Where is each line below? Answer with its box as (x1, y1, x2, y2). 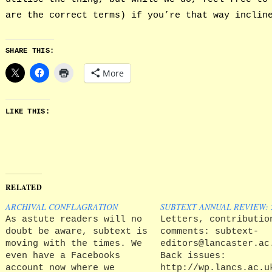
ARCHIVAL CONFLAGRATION (5, 201, 118, 213)
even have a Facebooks (5, 250, 120, 262)
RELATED (5, 182, 42, 193)
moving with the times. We (5, 238, 142, 250)
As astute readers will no (5, 214, 142, 225)
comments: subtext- (160, 226, 259, 237)
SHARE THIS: (5, 47, 55, 56)
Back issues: (160, 250, 226, 262)
